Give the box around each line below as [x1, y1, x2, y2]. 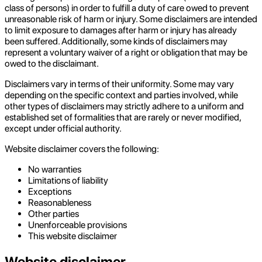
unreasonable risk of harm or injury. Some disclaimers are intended [5, 13, 257, 25]
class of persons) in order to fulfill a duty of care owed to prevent [5, 2, 249, 13]
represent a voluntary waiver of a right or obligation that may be [5, 46, 247, 58]
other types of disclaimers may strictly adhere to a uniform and [5, 100, 244, 112]
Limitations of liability [28, 174, 108, 186]
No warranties [28, 163, 81, 175]
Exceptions [28, 185, 71, 197]
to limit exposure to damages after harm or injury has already [5, 24, 237, 36]
